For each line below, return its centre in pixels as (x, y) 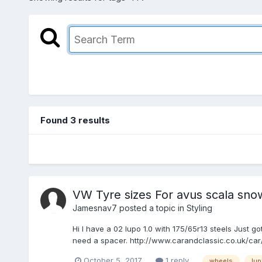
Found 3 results (75, 120)
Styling (199, 208)
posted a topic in (151, 208)
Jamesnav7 (94, 208)
